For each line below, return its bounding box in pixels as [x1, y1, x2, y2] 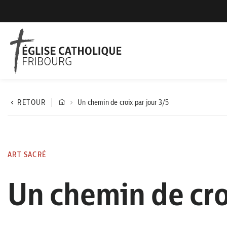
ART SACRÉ [8, 150, 47, 159]
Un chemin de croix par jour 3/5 [78, 98, 169, 107]
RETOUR [17, 98, 46, 107]
